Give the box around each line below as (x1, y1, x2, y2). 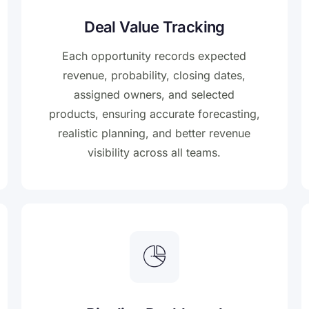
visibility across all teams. (88, 146, 221, 160)
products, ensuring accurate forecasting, (48, 107, 260, 121)
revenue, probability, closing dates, (63, 68, 246, 83)
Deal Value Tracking (84, 18, 225, 37)
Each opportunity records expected (62, 49, 247, 63)
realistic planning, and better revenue (58, 126, 251, 141)
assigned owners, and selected (74, 88, 235, 102)
